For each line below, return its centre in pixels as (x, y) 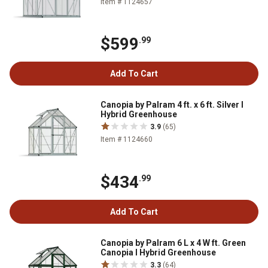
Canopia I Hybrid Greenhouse (158, 253)
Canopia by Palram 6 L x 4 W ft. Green (173, 243)
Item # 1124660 (127, 140)
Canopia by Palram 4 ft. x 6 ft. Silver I (172, 105)
